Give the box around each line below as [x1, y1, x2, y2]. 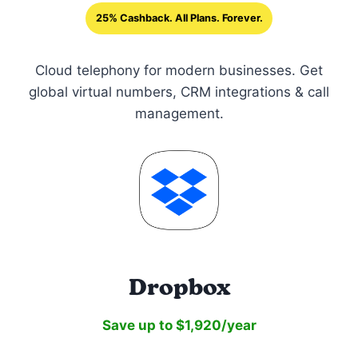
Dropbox [128, 272, 230, 300]
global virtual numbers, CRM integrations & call [29, 83, 329, 100]
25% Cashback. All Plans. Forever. [95, 11, 263, 24]
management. [134, 105, 224, 121]
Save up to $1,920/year [101, 316, 257, 333]
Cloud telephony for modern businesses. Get [35, 62, 323, 78]
